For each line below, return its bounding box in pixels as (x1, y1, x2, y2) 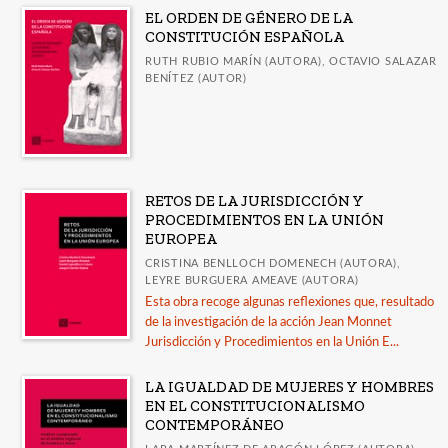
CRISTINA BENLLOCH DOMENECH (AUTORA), (145, 257, 401, 269)
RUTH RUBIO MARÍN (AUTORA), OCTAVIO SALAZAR (145, 55, 437, 67)
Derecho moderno (29, 380, 134, 394)
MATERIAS (29, 144, 99, 160)
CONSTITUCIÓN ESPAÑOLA (145, 27, 345, 46)
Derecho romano (29, 413, 126, 427)
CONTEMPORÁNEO (145, 415, 285, 434)
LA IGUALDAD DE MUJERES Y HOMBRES (145, 377, 435, 396)
